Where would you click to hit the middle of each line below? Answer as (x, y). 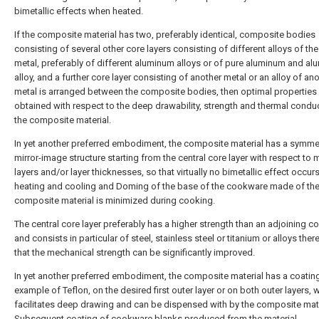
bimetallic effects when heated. (79, 11)
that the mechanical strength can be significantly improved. (135, 252)
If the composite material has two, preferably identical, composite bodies (165, 35)
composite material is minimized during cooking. (115, 200)
